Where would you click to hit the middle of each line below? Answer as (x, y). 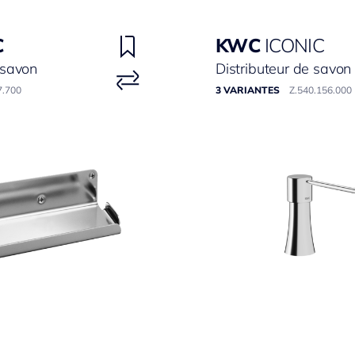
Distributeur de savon (284, 69)
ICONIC (294, 45)
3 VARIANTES (248, 90)
